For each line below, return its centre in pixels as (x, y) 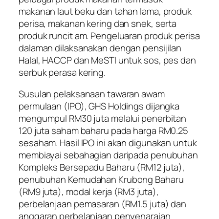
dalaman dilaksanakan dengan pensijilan (100, 48)
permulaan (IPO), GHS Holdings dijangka (99, 106)
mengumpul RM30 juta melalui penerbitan (103, 118)
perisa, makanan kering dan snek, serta (98, 24)
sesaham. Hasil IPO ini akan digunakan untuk (108, 142)
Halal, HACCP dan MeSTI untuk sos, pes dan (107, 60)
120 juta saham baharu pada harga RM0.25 (104, 130)
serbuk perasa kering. (62, 73)
